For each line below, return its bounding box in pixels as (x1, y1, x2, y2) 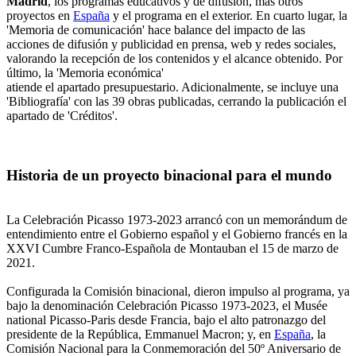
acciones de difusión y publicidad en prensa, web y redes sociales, (6, 37, 336, 51)
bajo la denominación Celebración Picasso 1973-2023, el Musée (6, 299, 327, 313)
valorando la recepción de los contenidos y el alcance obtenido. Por (6, 51, 342, 65)
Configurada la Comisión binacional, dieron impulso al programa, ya (6, 284, 350, 299)
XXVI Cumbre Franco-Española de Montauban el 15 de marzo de (6, 242, 339, 256)
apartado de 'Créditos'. (6, 108, 118, 122)
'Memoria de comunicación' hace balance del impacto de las (6, 22, 305, 37)
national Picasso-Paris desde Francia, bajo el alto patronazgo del (6, 313, 326, 327)
